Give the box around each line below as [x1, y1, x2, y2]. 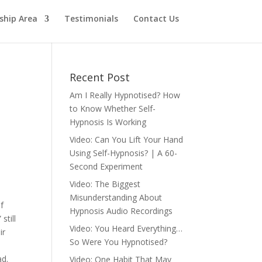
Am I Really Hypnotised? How [70, 89, 181, 101]
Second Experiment [70, 161, 143, 172]
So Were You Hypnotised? [70, 236, 168, 247]
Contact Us [133, 13, 179, 24]
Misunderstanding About [70, 192, 163, 203]
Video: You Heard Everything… [70, 223, 183, 234]
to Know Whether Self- [70, 103, 156, 114]
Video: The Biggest [70, 178, 141, 189]
